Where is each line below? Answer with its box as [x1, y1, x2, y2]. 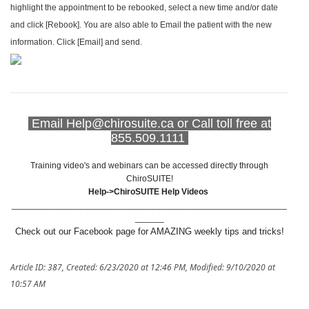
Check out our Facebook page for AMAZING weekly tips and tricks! [14, 226, 284, 237]
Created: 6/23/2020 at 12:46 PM [66, 263, 186, 273]
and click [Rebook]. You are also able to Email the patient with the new [10, 20, 272, 30]
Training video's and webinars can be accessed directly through [30, 161, 268, 171]
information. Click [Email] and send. [10, 37, 142, 48]
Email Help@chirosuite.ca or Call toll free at [31, 117, 271, 131]
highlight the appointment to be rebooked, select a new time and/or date [10, 3, 278, 13]
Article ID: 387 [10, 263, 62, 273]
